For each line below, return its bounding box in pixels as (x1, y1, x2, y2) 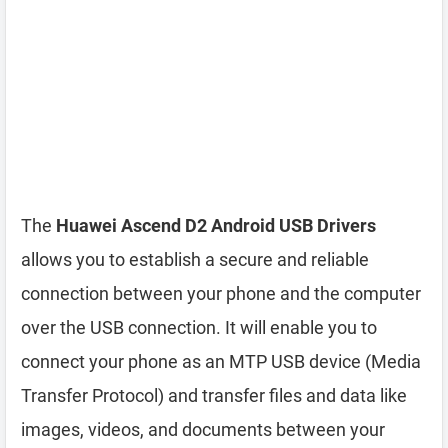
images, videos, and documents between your (21, 419, 385, 440)
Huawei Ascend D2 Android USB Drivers (56, 215, 376, 236)
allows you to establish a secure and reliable (21, 249, 369, 270)
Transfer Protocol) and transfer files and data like (21, 385, 407, 406)
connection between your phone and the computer (21, 283, 421, 304)
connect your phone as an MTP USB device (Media (21, 351, 421, 372)
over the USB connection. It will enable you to (21, 317, 377, 338)
